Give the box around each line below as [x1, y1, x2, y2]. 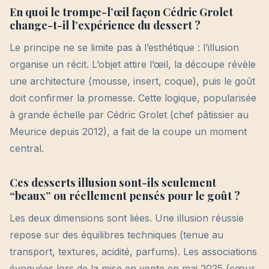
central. [10, 142, 44, 155]
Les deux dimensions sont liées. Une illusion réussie [10, 212, 244, 225]
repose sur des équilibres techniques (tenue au [10, 229, 223, 241]
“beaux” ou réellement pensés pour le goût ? [10, 188, 240, 204]
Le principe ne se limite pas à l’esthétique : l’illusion [10, 41, 239, 54]
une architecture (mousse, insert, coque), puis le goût [10, 75, 255, 88]
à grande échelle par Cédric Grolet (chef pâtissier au [10, 109, 249, 121]
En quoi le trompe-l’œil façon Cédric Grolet [10, 4, 233, 20]
